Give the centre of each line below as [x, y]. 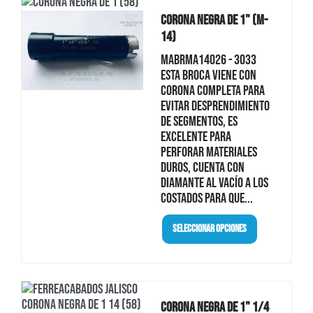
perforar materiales [209, 152]
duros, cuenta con [202, 167]
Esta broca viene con [208, 75]
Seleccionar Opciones [209, 229]
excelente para [196, 137]
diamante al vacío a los [214, 183]
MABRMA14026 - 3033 [208, 60]
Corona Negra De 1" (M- [214, 20]
